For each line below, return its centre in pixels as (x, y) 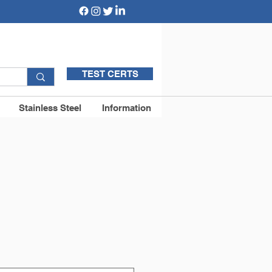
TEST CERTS (110, 74)
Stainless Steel (50, 108)
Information (127, 108)
